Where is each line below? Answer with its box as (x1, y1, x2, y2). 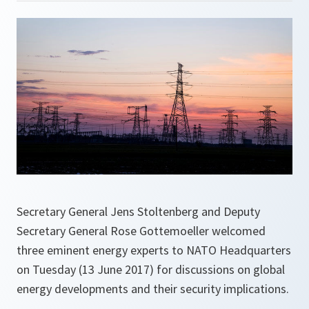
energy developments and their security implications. (17, 281, 289, 297)
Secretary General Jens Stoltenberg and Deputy (17, 203, 260, 220)
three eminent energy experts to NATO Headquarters (17, 242, 291, 259)
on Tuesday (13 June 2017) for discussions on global (17, 261, 285, 278)
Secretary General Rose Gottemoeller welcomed (17, 223, 266, 239)
